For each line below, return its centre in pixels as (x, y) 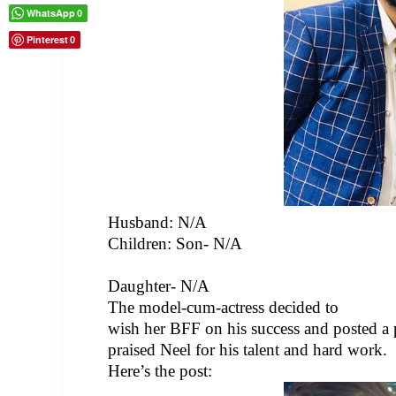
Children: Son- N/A (175, 244)
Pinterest (47, 39)
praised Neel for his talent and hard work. (247, 350)
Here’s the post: (160, 371)
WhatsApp (51, 13)
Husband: (143, 222)
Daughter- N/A (159, 286)
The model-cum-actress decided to (223, 307)
